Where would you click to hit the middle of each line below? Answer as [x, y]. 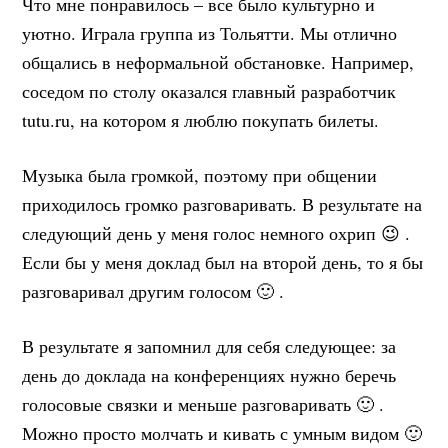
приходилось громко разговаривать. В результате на [222, 203]
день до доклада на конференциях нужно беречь [209, 374]
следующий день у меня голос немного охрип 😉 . [216, 232]
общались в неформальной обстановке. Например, [218, 61]
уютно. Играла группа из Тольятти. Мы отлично [210, 32]
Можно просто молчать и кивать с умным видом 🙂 [222, 432]
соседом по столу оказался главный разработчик [209, 90]
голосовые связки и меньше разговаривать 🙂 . [203, 403]
